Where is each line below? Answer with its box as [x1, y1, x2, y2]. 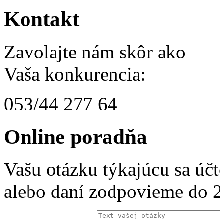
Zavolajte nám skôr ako [4, 41, 186, 62]
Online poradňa [4, 125, 147, 148]
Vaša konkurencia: [4, 63, 146, 84]
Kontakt [4, 7, 79, 30]
